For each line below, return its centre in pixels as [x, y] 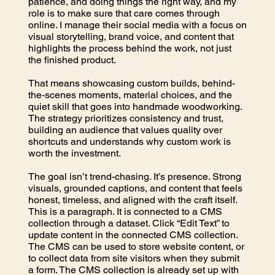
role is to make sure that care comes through [124, 14]
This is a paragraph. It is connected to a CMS [125, 212]
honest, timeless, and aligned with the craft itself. [133, 200]
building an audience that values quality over [125, 130]
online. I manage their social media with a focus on [137, 25]
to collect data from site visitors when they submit [134, 258]
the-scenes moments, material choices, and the [130, 95]
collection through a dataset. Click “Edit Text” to [129, 223]
